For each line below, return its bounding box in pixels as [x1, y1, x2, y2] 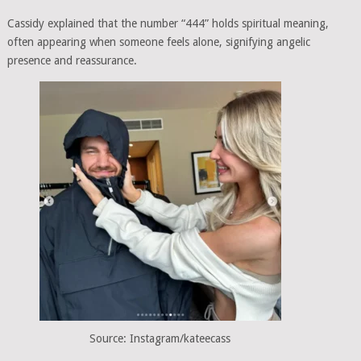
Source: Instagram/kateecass [89, 332, 231, 346]
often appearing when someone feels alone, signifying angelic [6, 35, 310, 49]
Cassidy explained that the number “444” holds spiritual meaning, [6, 17, 329, 31]
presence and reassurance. [6, 54, 137, 68]
